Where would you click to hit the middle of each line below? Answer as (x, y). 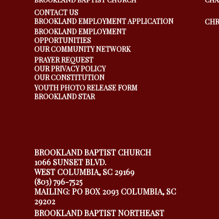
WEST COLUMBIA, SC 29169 (85, 172)
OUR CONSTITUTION (70, 77)
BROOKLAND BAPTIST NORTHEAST (99, 213)
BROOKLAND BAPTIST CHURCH (93, 152)
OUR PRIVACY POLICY (70, 68)
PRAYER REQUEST (64, 60)
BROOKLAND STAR (65, 97)
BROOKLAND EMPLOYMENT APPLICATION (104, 21)
